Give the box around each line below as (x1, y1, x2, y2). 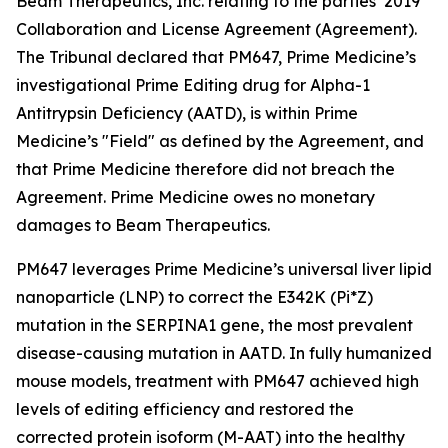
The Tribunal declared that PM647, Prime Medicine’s (16, 47, 416, 67)
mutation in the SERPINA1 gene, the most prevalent (16, 315, 413, 335)
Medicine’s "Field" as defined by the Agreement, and (16, 131, 424, 151)
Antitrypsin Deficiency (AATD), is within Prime (16, 103, 358, 123)
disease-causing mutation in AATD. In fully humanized (16, 343, 432, 363)
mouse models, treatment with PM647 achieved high (16, 371, 419, 391)
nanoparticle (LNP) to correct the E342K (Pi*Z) (16, 287, 373, 307)
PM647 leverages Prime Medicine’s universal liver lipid (16, 259, 432, 279)
